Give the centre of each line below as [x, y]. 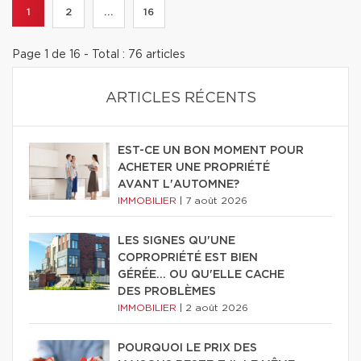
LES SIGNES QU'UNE [176, 241]
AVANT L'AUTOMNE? [178, 185]
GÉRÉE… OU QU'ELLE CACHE [201, 275]
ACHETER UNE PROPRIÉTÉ [194, 168]
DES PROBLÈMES [167, 292]
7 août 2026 [216, 201]
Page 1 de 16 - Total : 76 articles [99, 55]
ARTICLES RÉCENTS [180, 98]
